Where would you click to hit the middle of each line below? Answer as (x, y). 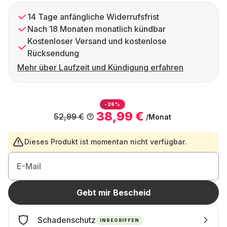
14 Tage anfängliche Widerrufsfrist (93, 17)
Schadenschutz (67, 220)
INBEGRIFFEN (120, 220)
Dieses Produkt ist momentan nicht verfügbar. (105, 142)
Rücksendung (53, 53)
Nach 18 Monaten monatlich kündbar (97, 29)
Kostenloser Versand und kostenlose (97, 41)
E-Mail (29, 166)
